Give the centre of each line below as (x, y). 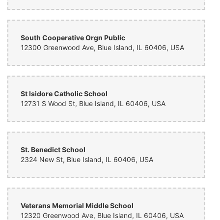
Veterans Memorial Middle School (77, 206)
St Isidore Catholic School (64, 94)
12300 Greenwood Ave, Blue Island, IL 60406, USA (102, 47)
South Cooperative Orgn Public (73, 38)
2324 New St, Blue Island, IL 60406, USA (87, 159)
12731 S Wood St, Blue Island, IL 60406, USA (93, 103)
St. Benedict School (53, 150)
